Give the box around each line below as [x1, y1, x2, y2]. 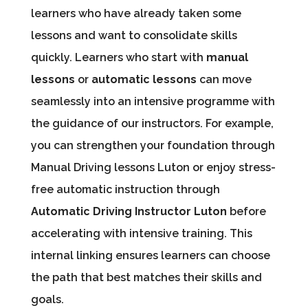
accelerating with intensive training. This [30, 227, 252, 241]
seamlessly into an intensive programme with [30, 95, 275, 109]
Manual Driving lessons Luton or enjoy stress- [30, 161, 276, 175]
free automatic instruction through [30, 183, 220, 197]
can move [196, 73, 252, 87]
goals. [30, 293, 64, 307]
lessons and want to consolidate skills [30, 29, 237, 43]
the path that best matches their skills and [30, 271, 262, 285]
